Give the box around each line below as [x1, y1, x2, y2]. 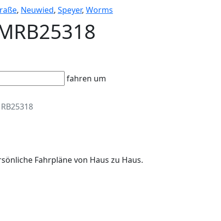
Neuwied [21, 4, 54, 15]
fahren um [65, 73, 106, 84]
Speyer [58, 4, 82, 15]
